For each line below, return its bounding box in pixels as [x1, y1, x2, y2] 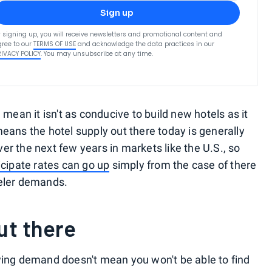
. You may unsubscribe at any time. [41, 49, 154, 58]
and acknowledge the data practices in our [78, 39, 215, 49]
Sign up [100, 7, 134, 18]
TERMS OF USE [33, 39, 76, 49]
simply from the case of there [109, 158, 257, 171]
